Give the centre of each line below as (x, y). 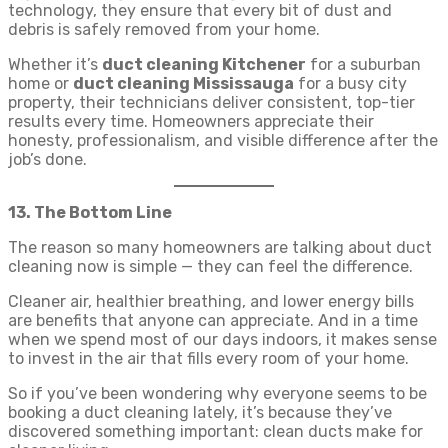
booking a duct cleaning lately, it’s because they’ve (200, 412)
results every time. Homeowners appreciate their (191, 121)
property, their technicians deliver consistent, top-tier (211, 102)
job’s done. (47, 159)
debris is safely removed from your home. (164, 29)
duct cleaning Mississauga (183, 83)
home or (40, 83)
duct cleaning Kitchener (204, 64)
